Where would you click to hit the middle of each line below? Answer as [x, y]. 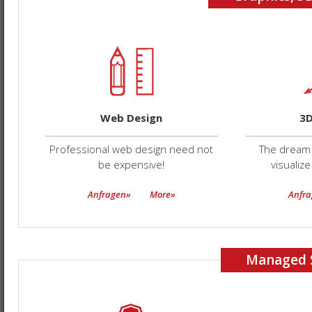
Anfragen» [109, 194]
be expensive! [132, 164]
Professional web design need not [132, 149]
